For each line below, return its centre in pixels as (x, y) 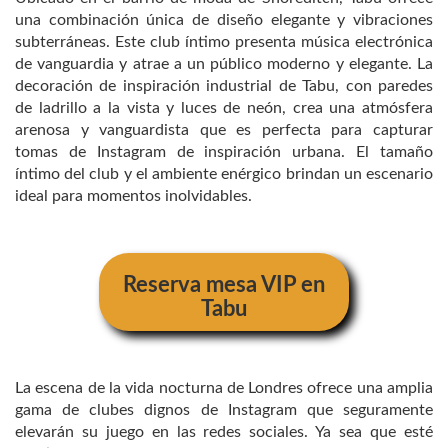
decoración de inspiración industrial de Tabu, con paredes (224, 85)
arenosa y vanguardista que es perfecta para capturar (224, 129)
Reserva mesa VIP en (224, 284)
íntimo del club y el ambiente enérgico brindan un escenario (224, 173)
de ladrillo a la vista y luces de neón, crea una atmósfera (224, 107)
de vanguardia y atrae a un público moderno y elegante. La (224, 63)
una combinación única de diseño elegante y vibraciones (224, 19)
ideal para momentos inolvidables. (133, 195)
